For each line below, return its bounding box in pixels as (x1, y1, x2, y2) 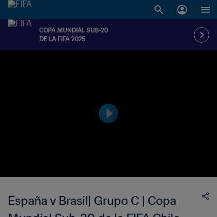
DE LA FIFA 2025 (39, 35, 85, 43)
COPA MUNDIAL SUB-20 (39, 27, 108, 34)
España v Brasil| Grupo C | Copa (8, 193, 176, 208)
